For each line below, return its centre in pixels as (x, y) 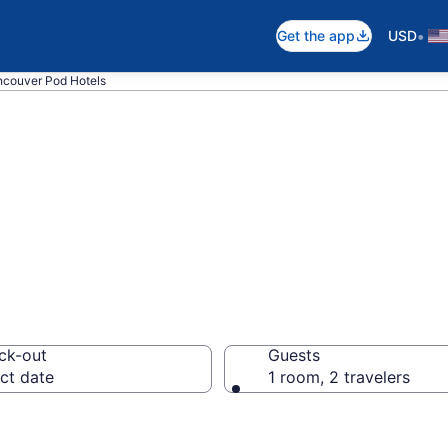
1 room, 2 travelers (339, 377)
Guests (294, 355)
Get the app (316, 35)
